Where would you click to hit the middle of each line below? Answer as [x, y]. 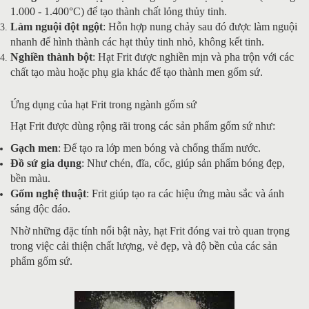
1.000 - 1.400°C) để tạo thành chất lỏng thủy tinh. [119, 11]
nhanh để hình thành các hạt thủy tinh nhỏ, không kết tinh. [137, 41]
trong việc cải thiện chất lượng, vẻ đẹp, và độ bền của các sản [144, 246]
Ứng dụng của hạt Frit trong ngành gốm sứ [103, 104]
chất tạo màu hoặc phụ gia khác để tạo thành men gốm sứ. [137, 72]
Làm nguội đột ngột [57, 26]
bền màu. [30, 178]
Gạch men [34, 148]
